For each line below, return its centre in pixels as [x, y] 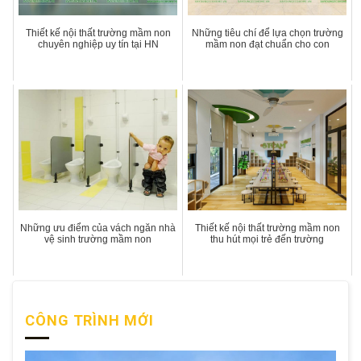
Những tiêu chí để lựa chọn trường [267, 33]
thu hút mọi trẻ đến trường [268, 239]
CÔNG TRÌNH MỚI [89, 320]
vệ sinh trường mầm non [98, 239]
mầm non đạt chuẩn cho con [267, 44]
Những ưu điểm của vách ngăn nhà [98, 228]
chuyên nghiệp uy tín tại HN [98, 44]
